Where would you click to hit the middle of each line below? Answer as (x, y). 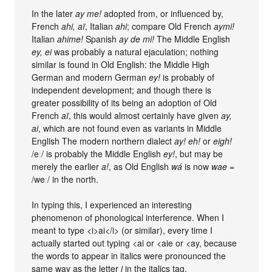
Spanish (101, 39)
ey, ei (42, 52)
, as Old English (140, 167)
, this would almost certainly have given (145, 116)
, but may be (199, 154)
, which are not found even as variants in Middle (130, 128)
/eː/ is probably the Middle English (98, 154)
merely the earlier (67, 167)
